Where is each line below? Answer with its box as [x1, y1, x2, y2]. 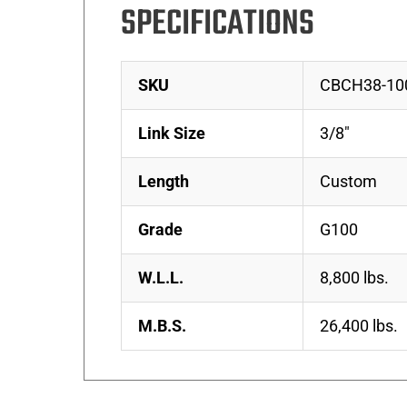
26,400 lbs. [320, 315, 398, 335]
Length [138, 171, 189, 191]
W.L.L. [138, 267, 184, 287]
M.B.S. [138, 315, 186, 335]
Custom [320, 171, 377, 191]
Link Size [138, 123, 205, 143]
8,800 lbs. [320, 267, 389, 287]
